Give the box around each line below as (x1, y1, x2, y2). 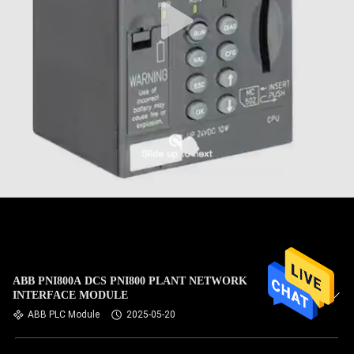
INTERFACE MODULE (13, 289, 128, 301)
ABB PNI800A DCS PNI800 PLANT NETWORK (13, 275, 247, 287)
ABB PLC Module (28, 309, 100, 320)
